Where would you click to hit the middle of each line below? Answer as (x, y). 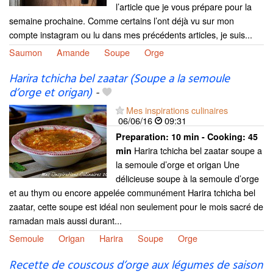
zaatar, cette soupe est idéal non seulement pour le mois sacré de (136, 207)
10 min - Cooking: (210, 137)
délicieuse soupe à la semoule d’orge (187, 179)
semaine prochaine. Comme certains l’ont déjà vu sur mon (122, 21)
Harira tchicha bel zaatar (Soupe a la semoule (119, 80)
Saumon (26, 52)
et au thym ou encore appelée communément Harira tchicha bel (132, 193)
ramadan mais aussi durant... (66, 221)
